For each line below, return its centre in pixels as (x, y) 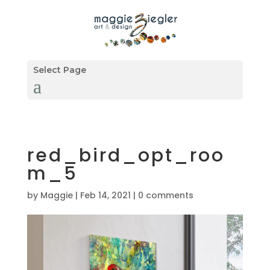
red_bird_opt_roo (126, 155)
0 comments (165, 195)
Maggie (56, 195)
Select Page (59, 70)
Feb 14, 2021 (105, 195)
